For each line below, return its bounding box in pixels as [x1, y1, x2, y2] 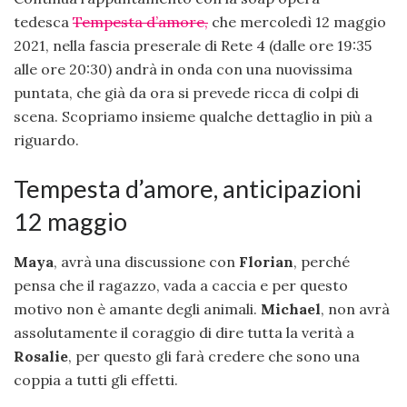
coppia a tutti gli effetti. [14, 371, 178, 390]
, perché [293, 253, 350, 272]
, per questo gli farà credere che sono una [68, 347, 360, 366]
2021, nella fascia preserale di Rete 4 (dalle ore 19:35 [14, 36, 372, 55]
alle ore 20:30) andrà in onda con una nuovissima [14, 60, 352, 79]
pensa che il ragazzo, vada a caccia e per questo [14, 276, 348, 295]
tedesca [14, 13, 73, 32]
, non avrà [321, 300, 390, 319]
